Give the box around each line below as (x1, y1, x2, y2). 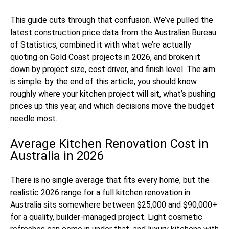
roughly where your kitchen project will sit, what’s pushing (10, 89, 215, 99)
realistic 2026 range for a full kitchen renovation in (10, 188, 190, 197)
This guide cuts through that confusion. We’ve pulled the (10, 15, 213, 25)
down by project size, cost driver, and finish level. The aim (10, 64, 215, 74)
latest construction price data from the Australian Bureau (10, 28, 216, 37)
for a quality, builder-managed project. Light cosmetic (10, 212, 202, 222)
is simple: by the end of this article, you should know (10, 77, 197, 86)
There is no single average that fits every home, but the (10, 175, 210, 185)
